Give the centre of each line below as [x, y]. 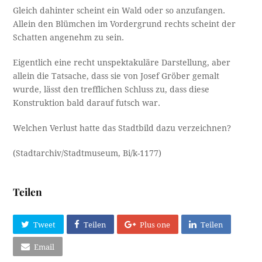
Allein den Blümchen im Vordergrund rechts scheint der [125, 24]
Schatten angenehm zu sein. [69, 38]
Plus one [155, 225]
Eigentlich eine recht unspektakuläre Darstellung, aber [122, 63]
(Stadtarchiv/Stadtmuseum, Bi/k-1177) [87, 154]
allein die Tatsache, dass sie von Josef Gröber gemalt [116, 76]
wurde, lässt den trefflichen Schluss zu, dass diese [111, 90]
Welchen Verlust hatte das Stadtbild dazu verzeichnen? [122, 128]
